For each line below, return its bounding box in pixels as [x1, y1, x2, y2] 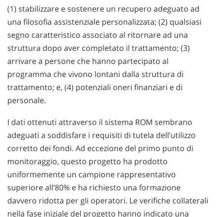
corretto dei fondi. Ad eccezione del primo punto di [7, 143, 193, 154]
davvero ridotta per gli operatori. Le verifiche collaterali [7, 195, 208, 206]
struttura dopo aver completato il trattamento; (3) [7, 43, 190, 54]
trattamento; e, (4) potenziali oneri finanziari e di [7, 82, 183, 93]
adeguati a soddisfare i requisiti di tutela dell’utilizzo [7, 130, 196, 140]
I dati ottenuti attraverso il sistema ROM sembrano [7, 117, 192, 127]
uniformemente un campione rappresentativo [7, 169, 176, 180]
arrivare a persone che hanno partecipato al [7, 56, 169, 67]
